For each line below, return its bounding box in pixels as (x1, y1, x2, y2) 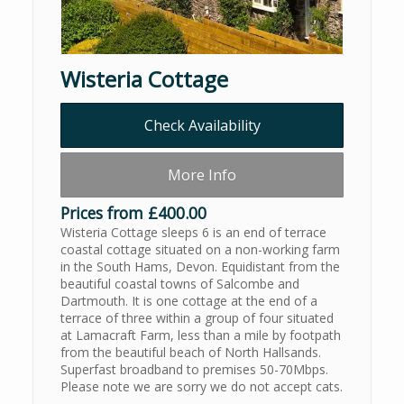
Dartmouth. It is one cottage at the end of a (60, 292, 317, 310)
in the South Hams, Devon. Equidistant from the (60, 258, 340, 276)
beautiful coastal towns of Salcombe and (60, 275, 299, 293)
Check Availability (143, 115, 261, 136)
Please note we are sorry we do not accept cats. (60, 378, 343, 396)
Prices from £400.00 (60, 202, 207, 225)
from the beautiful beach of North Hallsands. (60, 344, 321, 362)
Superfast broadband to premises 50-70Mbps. (60, 361, 328, 379)
